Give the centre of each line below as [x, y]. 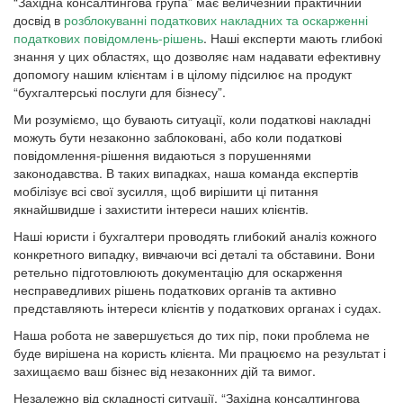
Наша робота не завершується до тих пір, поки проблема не [192, 335]
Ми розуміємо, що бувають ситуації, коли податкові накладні [192, 119]
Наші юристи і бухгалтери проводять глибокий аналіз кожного [195, 236]
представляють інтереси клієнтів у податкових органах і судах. [197, 308]
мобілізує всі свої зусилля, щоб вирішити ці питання [166, 191]
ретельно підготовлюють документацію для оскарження [178, 272]
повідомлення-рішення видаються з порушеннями [162, 155]
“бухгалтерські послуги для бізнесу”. [120, 92]
